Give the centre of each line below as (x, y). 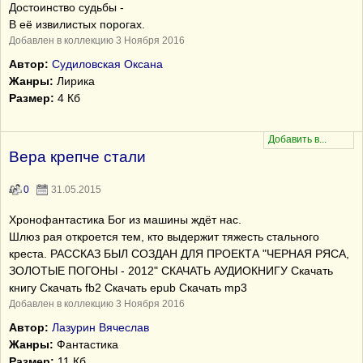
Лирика (74, 81)
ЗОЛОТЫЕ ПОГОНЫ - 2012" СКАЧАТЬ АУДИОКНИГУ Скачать (171, 271)
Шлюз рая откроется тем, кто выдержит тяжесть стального (164, 237)
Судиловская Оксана (107, 64)
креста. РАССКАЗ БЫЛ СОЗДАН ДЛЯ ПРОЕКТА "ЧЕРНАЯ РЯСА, (179, 254)
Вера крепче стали (77, 157)
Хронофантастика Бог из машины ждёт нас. (125, 220)
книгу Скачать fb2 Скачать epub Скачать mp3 (128, 288)
